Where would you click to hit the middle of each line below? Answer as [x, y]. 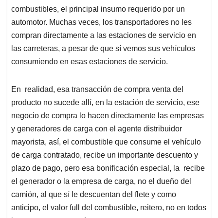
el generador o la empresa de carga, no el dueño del [101, 181]
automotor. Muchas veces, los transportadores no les [101, 22]
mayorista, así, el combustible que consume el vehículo [106, 142]
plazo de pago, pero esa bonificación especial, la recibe [108, 168]
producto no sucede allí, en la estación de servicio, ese [105, 102]
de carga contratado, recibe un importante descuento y [105, 155]
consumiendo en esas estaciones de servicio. [90, 61]
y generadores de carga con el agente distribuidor [97, 128]
